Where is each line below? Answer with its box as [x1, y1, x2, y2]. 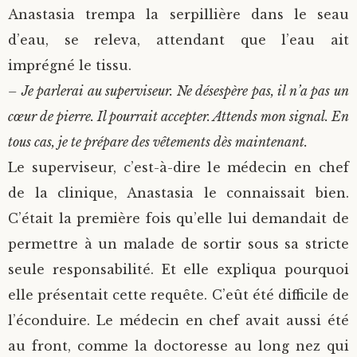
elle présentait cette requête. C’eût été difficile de [8, 287, 349, 304]
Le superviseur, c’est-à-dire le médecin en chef [8, 159, 349, 176]
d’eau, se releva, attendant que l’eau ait [8, 32, 349, 49]
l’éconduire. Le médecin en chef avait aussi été [8, 312, 349, 329]
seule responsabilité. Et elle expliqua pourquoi [8, 261, 349, 278]
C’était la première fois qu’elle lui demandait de [8, 210, 349, 227]
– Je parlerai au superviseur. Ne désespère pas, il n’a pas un [8, 83, 349, 100]
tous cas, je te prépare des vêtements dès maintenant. [8, 134, 308, 151]
